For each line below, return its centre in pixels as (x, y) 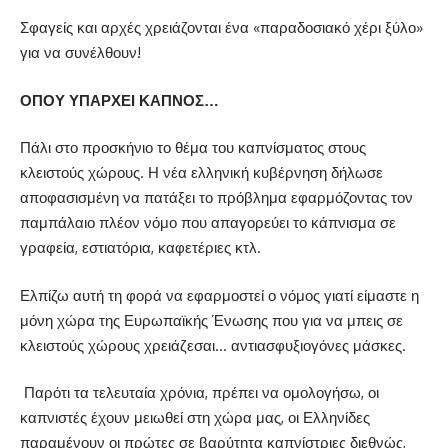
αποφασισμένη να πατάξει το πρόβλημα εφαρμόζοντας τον (216, 198)
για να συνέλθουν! (80, 53)
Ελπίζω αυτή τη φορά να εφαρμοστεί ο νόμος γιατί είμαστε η (219, 295)
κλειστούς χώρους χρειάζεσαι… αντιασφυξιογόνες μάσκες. (213, 345)
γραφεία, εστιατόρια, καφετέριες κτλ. (140, 248)
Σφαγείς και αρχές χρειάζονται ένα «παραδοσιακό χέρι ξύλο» (221, 28)
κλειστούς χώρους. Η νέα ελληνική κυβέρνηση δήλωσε (201, 173)
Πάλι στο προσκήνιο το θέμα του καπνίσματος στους (193, 148)
